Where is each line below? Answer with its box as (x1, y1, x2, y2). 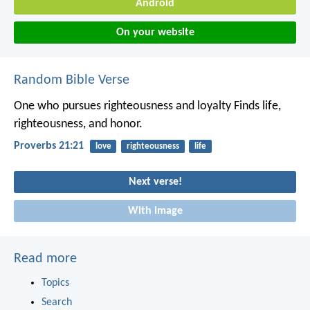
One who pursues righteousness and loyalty (14, 99, 231, 113)
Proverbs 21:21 (14, 140, 84, 152)
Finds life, (231, 99, 281, 113)
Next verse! (128, 176, 182, 188)
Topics (42, 277, 69, 289)
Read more (14, 251, 77, 266)
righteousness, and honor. (14, 117, 143, 131)
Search (42, 296, 72, 308)
